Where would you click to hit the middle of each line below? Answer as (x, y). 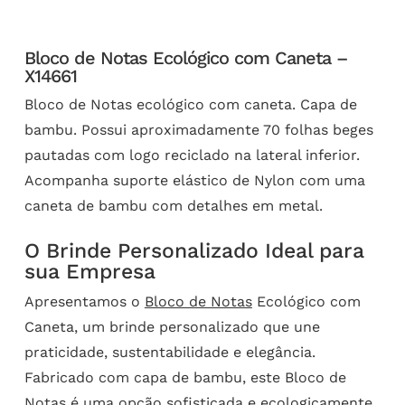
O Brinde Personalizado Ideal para (194, 251)
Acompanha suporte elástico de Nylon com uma (194, 181)
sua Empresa (89, 272)
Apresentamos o (84, 302)
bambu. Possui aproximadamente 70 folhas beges (198, 130)
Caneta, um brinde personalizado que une (172, 327)
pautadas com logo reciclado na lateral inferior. (192, 155)
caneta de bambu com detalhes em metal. (173, 206)
